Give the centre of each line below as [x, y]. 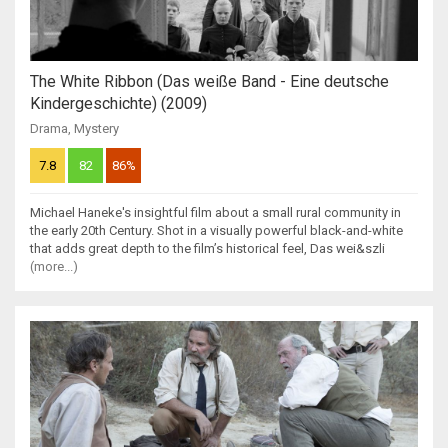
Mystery [96, 128]
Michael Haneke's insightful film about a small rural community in [215, 212]
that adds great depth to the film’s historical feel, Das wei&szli [207, 248]
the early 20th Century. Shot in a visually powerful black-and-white [216, 230]
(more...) [54, 266]
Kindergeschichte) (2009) [118, 103]
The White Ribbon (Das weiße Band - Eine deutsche [209, 81]
